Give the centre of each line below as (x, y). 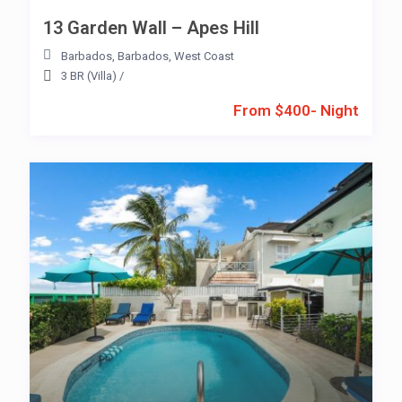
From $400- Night (296, 110)
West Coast (204, 56)
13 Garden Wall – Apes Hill (151, 27)
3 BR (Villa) (89, 75)
